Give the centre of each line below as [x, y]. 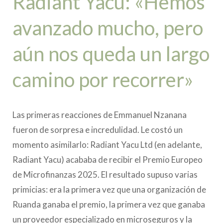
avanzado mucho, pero [108, 28]
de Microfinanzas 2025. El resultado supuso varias [105, 174]
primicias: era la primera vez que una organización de [109, 189]
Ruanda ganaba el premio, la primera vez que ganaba [109, 204]
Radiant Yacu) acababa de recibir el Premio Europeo [108, 160]
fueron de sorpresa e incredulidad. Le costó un [98, 130]
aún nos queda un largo [111, 54]
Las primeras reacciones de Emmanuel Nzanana [100, 115]
